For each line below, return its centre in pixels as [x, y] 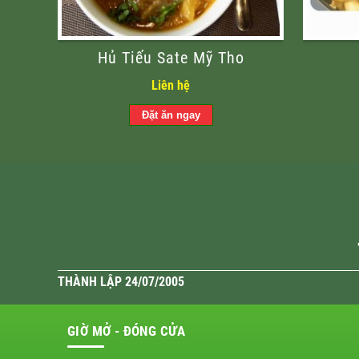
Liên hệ [171, 86]
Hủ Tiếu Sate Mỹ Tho [171, 58]
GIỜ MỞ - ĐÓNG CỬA [127, 331]
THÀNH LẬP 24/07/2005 [121, 282]
